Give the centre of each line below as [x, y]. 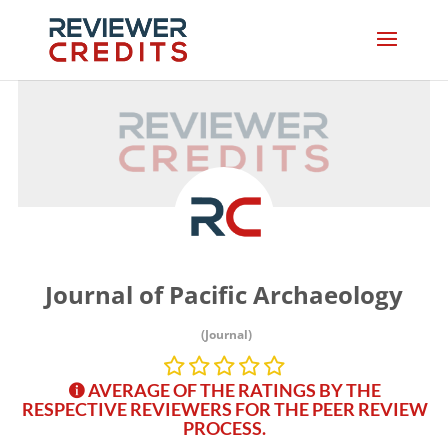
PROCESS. [225, 428]
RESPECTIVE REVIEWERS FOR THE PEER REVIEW [224, 409]
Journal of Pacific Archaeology [224, 294]
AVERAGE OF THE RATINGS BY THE [234, 390]
